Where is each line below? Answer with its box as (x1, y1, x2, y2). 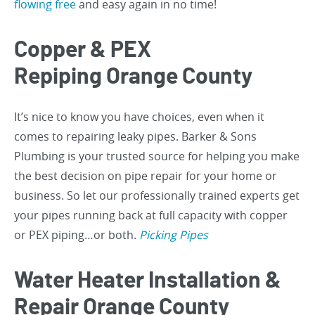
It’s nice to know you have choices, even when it (14, 109, 264, 125)
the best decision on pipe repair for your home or (14, 168, 277, 184)
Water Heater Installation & (14, 269, 281, 292)
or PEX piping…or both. (14, 227, 139, 243)
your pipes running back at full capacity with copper (14, 207, 288, 224)
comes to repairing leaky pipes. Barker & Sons (14, 129, 257, 145)
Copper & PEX (14, 39, 151, 62)
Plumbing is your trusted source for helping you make (14, 148, 300, 165)
